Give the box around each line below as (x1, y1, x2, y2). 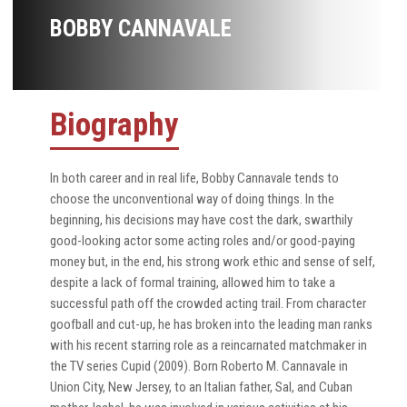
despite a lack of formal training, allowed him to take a (50, 274, 335, 291)
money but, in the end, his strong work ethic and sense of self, (50, 253, 375, 270)
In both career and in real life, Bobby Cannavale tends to (50, 170, 339, 186)
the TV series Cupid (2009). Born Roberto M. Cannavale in (50, 358, 348, 374)
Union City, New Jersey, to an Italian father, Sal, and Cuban (50, 379, 352, 395)
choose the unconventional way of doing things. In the (50, 191, 334, 207)
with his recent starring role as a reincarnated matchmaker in (50, 337, 367, 353)
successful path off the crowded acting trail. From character (50, 295, 366, 312)
